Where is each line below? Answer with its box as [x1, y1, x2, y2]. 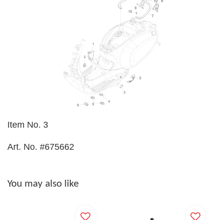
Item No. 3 [7, 120, 48, 130]
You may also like [7, 179, 79, 190]
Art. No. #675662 [7, 142, 74, 152]
